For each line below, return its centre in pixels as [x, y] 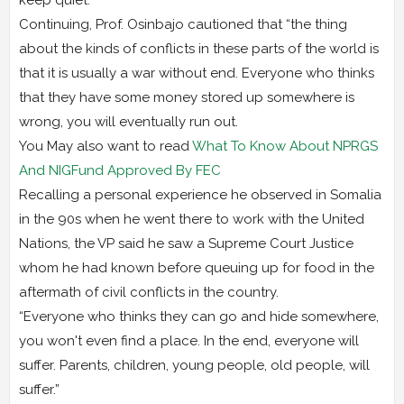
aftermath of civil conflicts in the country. [149, 292]
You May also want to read [106, 146]
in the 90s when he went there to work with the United [192, 219]
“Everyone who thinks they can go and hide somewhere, [199, 316]
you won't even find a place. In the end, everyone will [189, 340]
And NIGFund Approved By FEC [120, 170]
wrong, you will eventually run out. [129, 121]
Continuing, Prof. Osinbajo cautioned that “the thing [183, 24]
